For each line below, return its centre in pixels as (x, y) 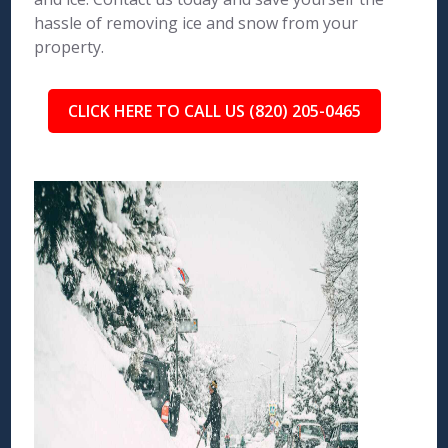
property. (69, 47)
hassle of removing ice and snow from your (196, 23)
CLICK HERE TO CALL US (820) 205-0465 (214, 111)
